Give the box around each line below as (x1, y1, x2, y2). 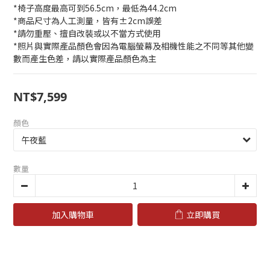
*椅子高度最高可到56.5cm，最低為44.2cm (13, 2, 177, 14)
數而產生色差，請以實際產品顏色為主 (13, 52, 157, 64)
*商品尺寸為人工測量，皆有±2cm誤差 (13, 14, 162, 27)
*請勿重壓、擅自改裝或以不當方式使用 (13, 27, 161, 39)
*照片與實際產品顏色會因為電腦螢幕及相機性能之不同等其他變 (13, 40, 254, 52)
